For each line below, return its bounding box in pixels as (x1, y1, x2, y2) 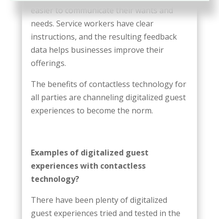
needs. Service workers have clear (30, 18, 153, 29)
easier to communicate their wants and (30, 4, 173, 16)
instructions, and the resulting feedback (30, 31, 177, 42)
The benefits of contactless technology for (30, 78, 186, 89)
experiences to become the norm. (30, 105, 153, 116)
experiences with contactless (30, 160, 146, 171)
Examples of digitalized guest (30, 147, 149, 158)
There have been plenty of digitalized (30, 194, 167, 205)
